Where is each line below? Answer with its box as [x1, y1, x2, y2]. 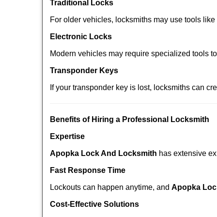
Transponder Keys [50, 66, 118, 75]
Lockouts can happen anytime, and [50, 183, 171, 191]
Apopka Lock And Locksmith [50, 149, 157, 157]
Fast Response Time [50, 166, 125, 174]
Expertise [50, 132, 85, 140]
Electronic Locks [50, 32, 112, 41]
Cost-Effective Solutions [50, 200, 139, 208]
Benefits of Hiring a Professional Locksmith [50, 115, 209, 124]
